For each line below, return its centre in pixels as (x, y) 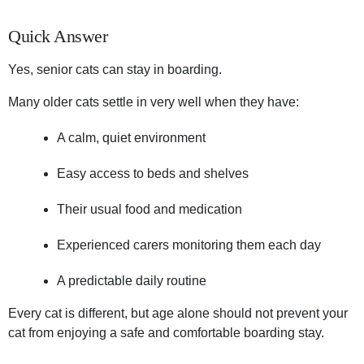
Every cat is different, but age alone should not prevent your (178, 314)
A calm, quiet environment (131, 138)
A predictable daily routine (132, 281)
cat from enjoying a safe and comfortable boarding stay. (166, 333)
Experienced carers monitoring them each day (189, 245)
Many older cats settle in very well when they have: (154, 102)
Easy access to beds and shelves (153, 174)
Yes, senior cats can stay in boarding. (115, 70)
